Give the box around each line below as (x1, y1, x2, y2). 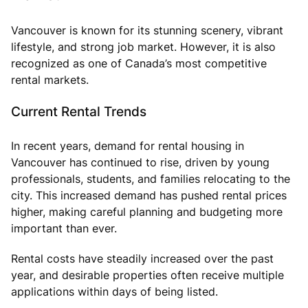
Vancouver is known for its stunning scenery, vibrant (11, 23, 283, 37)
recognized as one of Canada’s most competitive (11, 56, 267, 70)
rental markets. (11, 72, 89, 87)
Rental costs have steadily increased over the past (11, 251, 274, 265)
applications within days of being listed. (11, 284, 218, 298)
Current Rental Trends (11, 102, 146, 120)
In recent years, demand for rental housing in (11, 138, 244, 153)
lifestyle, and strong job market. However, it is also (11, 39, 276, 54)
